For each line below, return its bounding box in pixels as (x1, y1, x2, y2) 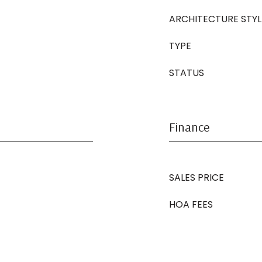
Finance (169, 119, 209, 135)
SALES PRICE (169, 171, 224, 184)
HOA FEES (169, 198, 213, 211)
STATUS (169, 66, 204, 80)
